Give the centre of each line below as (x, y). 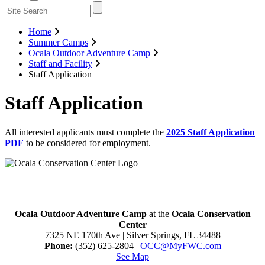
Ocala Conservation (211, 214)
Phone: (58, 245)
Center (132, 224)
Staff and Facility (60, 63)
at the (159, 214)
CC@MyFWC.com (184, 245)
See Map (132, 256)
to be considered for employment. (87, 143)
